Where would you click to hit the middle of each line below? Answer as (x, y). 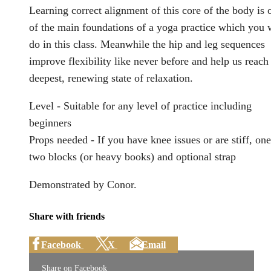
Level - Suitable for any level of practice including (140, 106)
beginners (50, 123)
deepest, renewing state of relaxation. (111, 78)
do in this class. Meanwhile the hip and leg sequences (147, 44)
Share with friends (67, 216)
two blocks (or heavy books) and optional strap (132, 157)
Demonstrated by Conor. (83, 185)
